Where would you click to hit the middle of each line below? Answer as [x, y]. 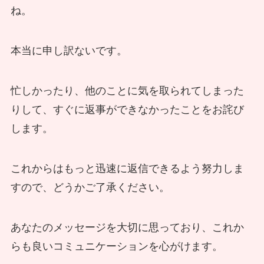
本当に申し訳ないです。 [69, 51]
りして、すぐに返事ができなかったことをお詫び [127, 110]
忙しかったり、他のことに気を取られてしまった [127, 91]
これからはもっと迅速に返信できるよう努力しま [127, 168]
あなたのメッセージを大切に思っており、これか [127, 227]
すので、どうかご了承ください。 [90, 187]
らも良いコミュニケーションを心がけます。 [116, 246]
